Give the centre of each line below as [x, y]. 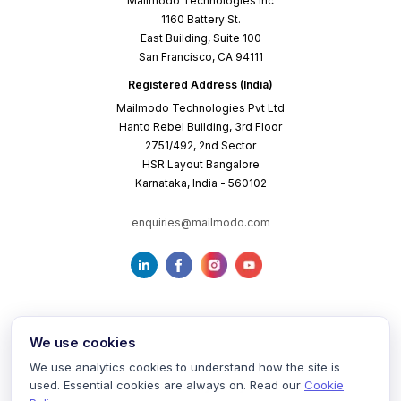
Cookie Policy [301, 387]
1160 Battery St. [200, 20]
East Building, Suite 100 [200, 38]
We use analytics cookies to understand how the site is [185, 367]
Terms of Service [109, 387]
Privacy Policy [209, 387]
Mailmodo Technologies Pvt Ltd [200, 108]
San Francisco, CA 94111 [200, 57]
